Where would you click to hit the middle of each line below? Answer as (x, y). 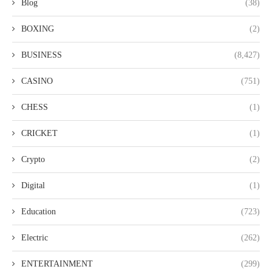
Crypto (33, 160)
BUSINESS (42, 55)
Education (39, 212)
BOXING (38, 29)
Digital (33, 186)
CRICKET (39, 134)
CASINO (37, 81)
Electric (35, 238)
